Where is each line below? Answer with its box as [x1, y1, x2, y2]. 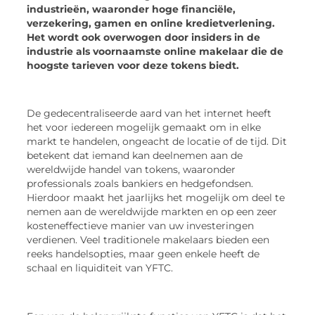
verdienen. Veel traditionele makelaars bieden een [27, 234, 270, 246]
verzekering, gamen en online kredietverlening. [27, 17, 276, 29]
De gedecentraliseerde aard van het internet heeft [27, 108, 272, 120]
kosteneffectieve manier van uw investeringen [27, 220, 255, 232]
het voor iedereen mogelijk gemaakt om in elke [27, 122, 262, 134]
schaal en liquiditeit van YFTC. [27, 262, 174, 274]
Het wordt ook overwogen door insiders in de [27, 31, 261, 43]
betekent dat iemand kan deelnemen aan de [27, 150, 243, 162]
